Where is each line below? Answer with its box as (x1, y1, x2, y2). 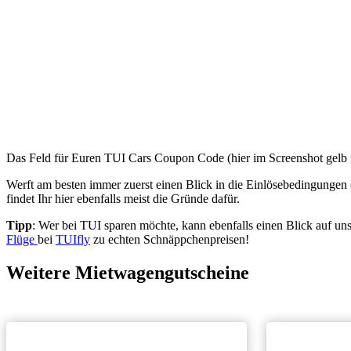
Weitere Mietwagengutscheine (6, 262, 249, 284)
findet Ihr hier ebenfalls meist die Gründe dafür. (6, 192, 240, 206)
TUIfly (56, 233, 90, 247)
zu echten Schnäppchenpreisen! (90, 233, 249, 247)
